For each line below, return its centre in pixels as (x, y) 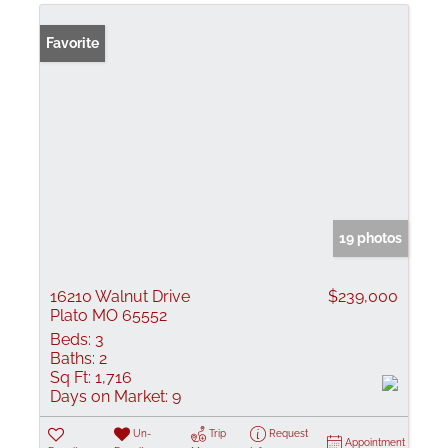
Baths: (72, 358)
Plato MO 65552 (108, 315)
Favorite (72, 43)
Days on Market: (109, 396)
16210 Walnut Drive (120, 296)
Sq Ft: (70, 377)
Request (288, 433)
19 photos (370, 238)
